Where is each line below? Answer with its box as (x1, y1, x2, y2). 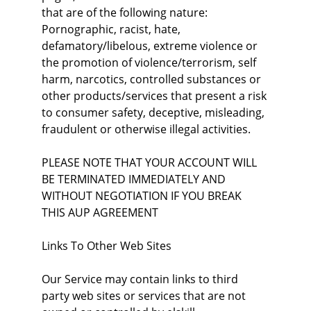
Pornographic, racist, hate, (42, 22, 183, 37)
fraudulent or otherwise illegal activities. (42, 121, 251, 137)
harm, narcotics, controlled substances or (42, 72, 264, 87)
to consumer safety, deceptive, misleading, (42, 105, 267, 120)
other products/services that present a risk (42, 88, 269, 103)
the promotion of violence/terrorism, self (42, 55, 259, 70)
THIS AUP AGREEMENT (42, 205, 158, 220)
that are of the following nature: (42, 5, 210, 20)
